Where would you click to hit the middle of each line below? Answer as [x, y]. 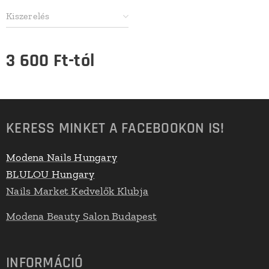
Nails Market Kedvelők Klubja [77, 191]
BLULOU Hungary [50, 174]
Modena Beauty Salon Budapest [82, 216]
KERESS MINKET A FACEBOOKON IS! [115, 128]
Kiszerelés [28, 16]
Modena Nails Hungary [62, 157]
